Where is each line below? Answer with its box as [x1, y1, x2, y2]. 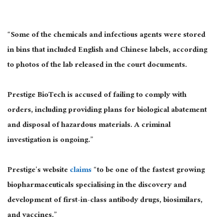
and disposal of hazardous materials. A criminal [7, 118, 170, 133]
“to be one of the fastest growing [92, 163, 205, 178]
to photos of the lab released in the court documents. [7, 58, 187, 73]
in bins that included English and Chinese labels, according [7, 43, 207, 58]
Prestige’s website [7, 163, 70, 178]
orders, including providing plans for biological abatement [7, 103, 207, 118]
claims [70, 163, 92, 178]
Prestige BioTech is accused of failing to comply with [7, 88, 186, 103]
